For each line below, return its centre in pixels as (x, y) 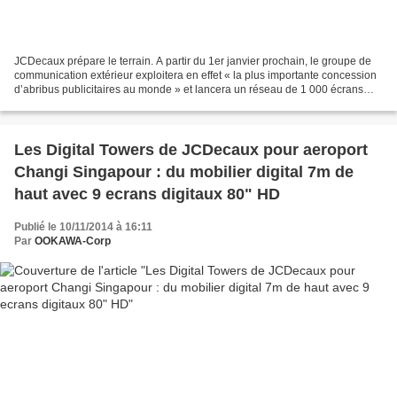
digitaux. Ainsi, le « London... (83, 103)
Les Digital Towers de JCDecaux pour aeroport (191, 149)
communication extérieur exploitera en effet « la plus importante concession (195, 75)
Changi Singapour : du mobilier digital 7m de (184, 171)
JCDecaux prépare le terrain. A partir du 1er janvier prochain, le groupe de (193, 61)
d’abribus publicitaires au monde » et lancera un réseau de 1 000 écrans (189, 89)
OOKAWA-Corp (73, 241)
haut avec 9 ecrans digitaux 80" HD (147, 194)
